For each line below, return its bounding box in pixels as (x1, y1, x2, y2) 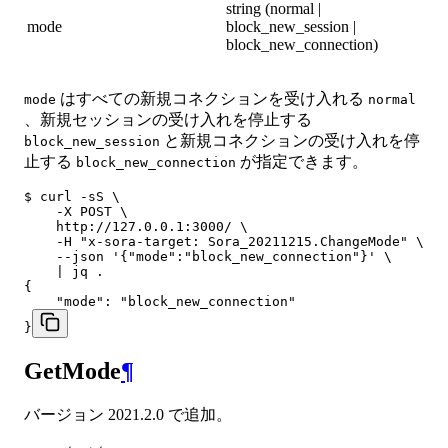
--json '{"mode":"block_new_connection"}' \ (24, 249, 392, 265)
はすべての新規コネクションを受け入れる (56, 90, 368, 108)
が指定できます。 (236, 153, 368, 171)
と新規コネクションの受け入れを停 (160, 132, 420, 150)
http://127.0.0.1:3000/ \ (24, 219, 248, 235)
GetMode (24, 358, 121, 385)
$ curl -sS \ (24, 189, 120, 205)
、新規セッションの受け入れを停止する (24, 111, 312, 129)
